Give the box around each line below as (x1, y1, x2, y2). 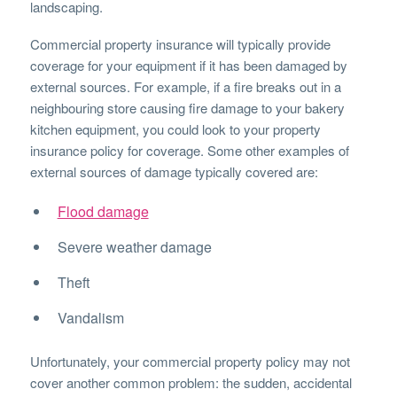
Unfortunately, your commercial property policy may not (29, 351, 350, 370)
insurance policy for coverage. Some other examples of (29, 140, 349, 160)
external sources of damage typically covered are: (29, 161, 318, 181)
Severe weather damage (57, 236, 212, 257)
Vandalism (57, 307, 124, 328)
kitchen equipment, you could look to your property (29, 119, 321, 138)
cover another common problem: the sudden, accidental (29, 372, 352, 392)
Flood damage (57, 200, 149, 222)
